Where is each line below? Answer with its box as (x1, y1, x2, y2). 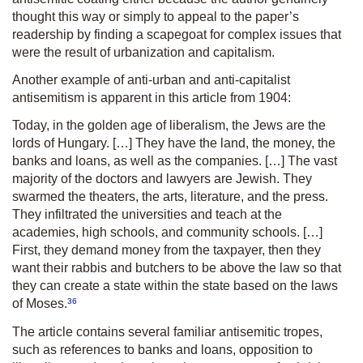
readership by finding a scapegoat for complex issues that (12, 28, 341, 42)
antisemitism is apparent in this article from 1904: (12, 91, 291, 105)
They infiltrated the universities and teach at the (12, 207, 282, 222)
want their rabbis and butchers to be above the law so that (12, 261, 341, 275)
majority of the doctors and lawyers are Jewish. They (12, 172, 312, 186)
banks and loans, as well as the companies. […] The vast (12, 154, 337, 169)
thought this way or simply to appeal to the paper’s (12, 10, 299, 24)
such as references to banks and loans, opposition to (12, 342, 313, 357)
